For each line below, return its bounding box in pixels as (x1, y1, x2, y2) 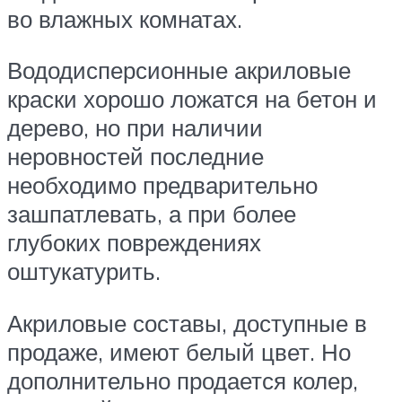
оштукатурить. (7, 257, 161, 286)
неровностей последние (7, 142, 264, 171)
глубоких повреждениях (7, 228, 261, 258)
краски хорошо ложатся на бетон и (7, 84, 377, 114)
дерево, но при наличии (7, 113, 263, 143)
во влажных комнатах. (7, 4, 242, 33)
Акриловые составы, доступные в (7, 308, 367, 337)
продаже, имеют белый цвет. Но (7, 336, 351, 366)
